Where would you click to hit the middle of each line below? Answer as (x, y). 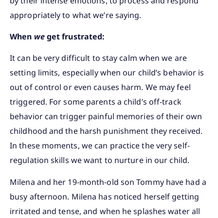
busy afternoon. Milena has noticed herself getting (105, 196)
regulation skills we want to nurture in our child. (101, 160)
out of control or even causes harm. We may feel (100, 87)
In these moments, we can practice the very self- (100, 146)
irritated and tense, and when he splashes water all (105, 211)
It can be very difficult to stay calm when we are (98, 58)
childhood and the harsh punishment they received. (106, 131)
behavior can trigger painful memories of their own (106, 117)
